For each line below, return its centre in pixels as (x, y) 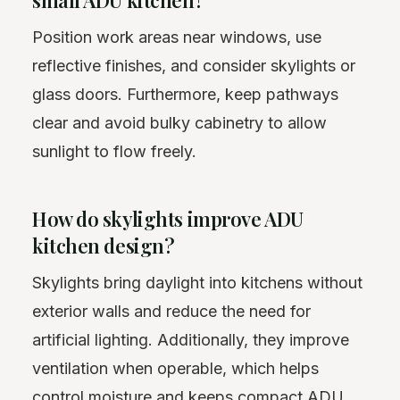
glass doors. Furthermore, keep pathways (185, 94)
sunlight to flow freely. (114, 151)
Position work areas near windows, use (177, 37)
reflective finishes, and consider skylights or (194, 65)
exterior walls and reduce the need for (171, 311)
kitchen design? (104, 245)
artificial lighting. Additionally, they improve (191, 339)
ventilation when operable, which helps (175, 368)
